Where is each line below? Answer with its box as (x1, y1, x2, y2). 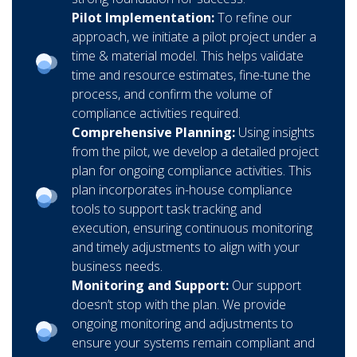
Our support (232, 276, 301, 294)
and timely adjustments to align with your (72, 237, 300, 256)
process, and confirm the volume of (72, 84, 272, 103)
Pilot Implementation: (72, 8, 218, 26)
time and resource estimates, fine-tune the (72, 65, 311, 84)
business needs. (72, 257, 163, 275)
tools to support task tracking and (72, 199, 261, 218)
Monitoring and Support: (72, 276, 232, 294)
